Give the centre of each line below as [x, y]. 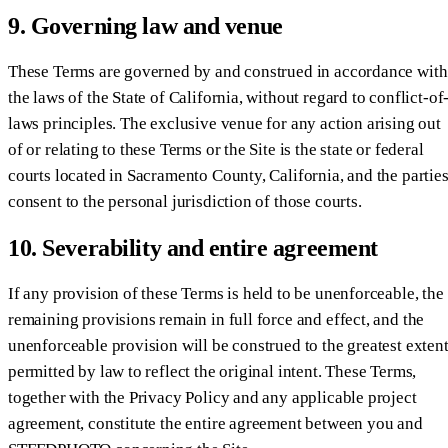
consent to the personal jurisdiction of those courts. [185, 201]
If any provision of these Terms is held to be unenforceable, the [226, 293]
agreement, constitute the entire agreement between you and [215, 423]
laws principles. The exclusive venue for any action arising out [224, 123]
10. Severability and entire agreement [193, 247]
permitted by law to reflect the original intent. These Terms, [212, 371]
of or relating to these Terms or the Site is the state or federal [216, 149]
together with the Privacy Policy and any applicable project [212, 397]
